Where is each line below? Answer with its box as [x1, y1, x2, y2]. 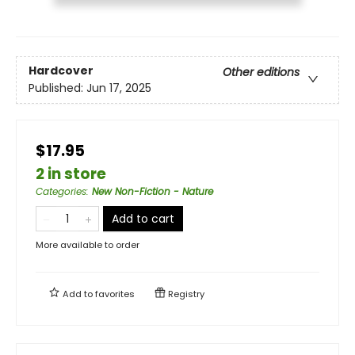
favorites [95, 287, 135, 300]
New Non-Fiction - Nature [92, 184, 213, 198]
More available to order [36, 238, 139, 251]
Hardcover [29, 63, 94, 79]
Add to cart [112, 210, 174, 227]
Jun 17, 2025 [86, 80, 151, 97]
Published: [29, 80, 86, 97]
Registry [166, 287, 204, 300]
